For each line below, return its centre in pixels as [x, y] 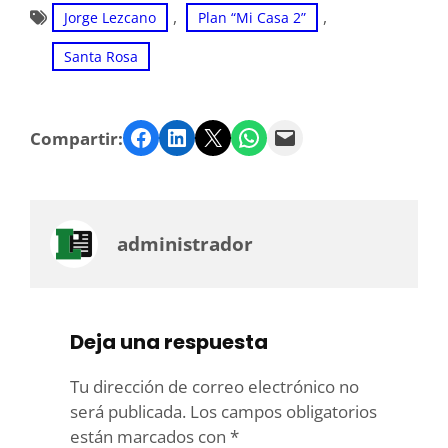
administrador [185, 244]
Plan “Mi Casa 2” [252, 18]
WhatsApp [243, 136]
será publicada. [128, 412]
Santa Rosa [101, 57]
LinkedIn [171, 136]
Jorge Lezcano [110, 18]
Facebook [134, 136]
